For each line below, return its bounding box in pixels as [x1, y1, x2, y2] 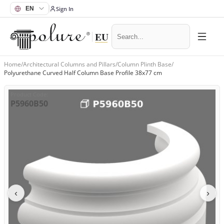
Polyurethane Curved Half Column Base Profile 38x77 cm [4, 68, 162, 77]
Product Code [10, 90, 46, 98]
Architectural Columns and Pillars [23, 60, 115, 68]
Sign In [56, 4, 73, 12]
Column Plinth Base [117, 60, 171, 68]
